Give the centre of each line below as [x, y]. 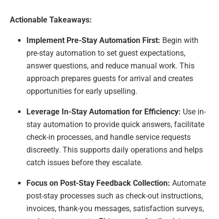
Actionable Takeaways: [51, 20]
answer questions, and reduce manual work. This [111, 66]
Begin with [180, 41]
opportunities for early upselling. [82, 91]
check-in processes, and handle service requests [109, 137]
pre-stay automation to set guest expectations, [106, 53]
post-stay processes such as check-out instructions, [115, 196]
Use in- [194, 112]
